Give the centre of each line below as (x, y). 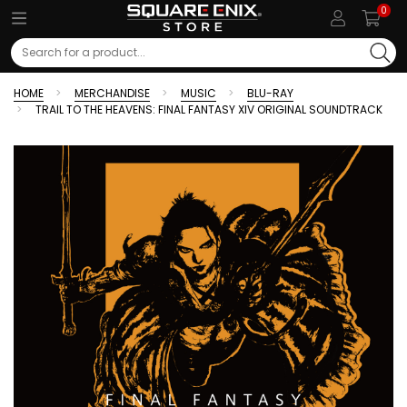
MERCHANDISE (112, 93)
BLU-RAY (270, 93)
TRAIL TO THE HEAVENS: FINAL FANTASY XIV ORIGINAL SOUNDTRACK (209, 109)
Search (30, 60)
